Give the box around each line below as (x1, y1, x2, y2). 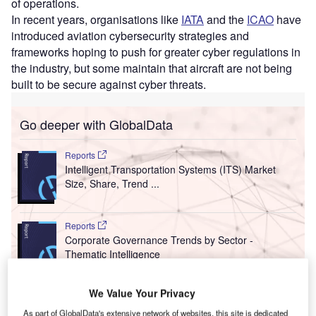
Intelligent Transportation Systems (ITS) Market (64, 162, 276, 176)
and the (204, 11, 247, 28)
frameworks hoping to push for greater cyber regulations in (11, 43, 300, 60)
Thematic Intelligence (64, 246, 160, 261)
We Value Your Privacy (88, 286, 195, 300)
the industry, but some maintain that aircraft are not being (11, 59, 292, 76)
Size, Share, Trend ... (64, 176, 159, 190)
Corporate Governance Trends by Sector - (64, 232, 253, 247)
